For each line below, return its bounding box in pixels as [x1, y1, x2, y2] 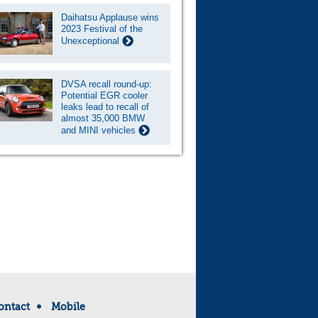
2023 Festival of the [61, 23, 143, 34]
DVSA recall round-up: [61, 78, 152, 89]
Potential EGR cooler [61, 89, 148, 101]
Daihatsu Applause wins [61, 11, 159, 23]
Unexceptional [61, 35, 122, 46]
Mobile [50, 300, 85, 312]
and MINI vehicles [61, 124, 138, 136]
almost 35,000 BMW [61, 112, 145, 124]
